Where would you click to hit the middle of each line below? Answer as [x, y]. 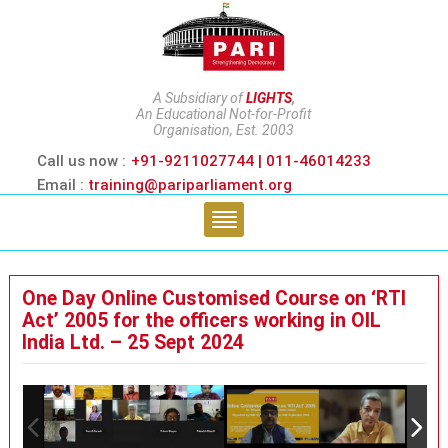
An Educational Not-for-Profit [224, 114]
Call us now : [81, 161]
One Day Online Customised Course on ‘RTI [213, 298]
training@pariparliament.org [189, 185]
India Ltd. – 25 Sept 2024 [132, 342]
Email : [62, 185]
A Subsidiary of [199, 98]
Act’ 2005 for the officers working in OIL [201, 320]
